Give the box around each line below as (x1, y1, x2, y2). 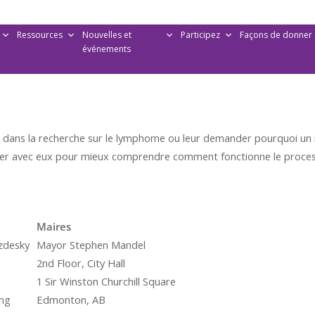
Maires (37, 219, 71, 233)
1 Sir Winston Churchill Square (37, 274, 176, 288)
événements (82, 43, 131, 55)
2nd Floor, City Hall (37, 256, 125, 270)
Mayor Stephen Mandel (37, 238, 146, 252)
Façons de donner (239, 29, 312, 41)
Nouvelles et (82, 29, 131, 41)
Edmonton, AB (37, 292, 105, 307)
